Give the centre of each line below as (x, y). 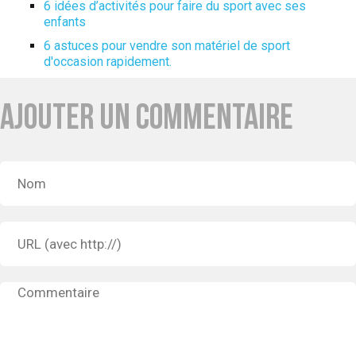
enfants (65, 22)
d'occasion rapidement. (108, 62)
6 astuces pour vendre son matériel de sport (167, 46)
